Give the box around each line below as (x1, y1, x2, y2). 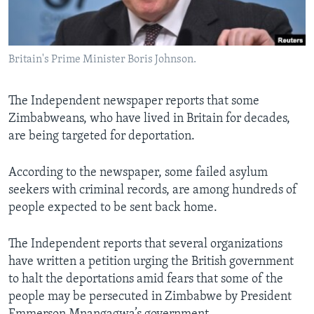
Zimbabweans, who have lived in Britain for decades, (8, 112, 290, 126)
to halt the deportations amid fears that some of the (8, 273, 283, 287)
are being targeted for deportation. (8, 130, 195, 144)
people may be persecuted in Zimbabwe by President (8, 290, 292, 304)
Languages (24, 46, 79, 60)
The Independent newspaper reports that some (8, 95, 259, 109)
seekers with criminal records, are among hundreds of (8, 184, 297, 198)
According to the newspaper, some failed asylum (8, 166, 268, 180)
